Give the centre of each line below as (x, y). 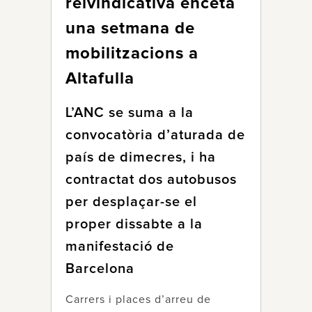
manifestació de (120, 247)
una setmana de (130, 29)
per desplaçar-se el (131, 202)
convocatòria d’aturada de (155, 135)
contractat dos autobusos (151, 180)
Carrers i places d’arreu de (138, 299)
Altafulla (100, 79)
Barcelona (100, 269)
